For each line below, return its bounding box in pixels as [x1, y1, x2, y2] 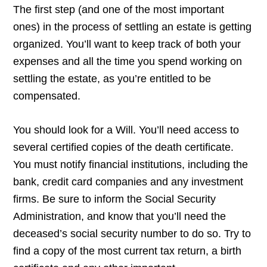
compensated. [13, 90, 84, 103]
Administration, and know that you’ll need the [13, 210, 226, 223]
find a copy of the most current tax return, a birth [13, 245, 242, 257]
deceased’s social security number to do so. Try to [13, 228, 252, 240]
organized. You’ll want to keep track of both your [13, 38, 241, 51]
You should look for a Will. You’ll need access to [13, 124, 240, 136]
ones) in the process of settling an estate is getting [13, 21, 252, 33]
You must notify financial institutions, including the [13, 159, 249, 171]
